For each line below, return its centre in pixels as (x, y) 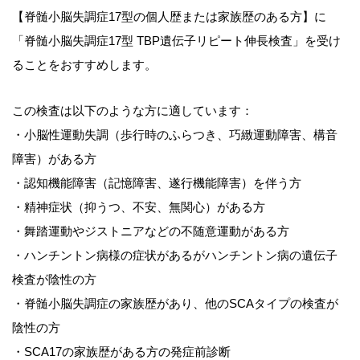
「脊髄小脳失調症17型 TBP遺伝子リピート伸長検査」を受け (176, 40)
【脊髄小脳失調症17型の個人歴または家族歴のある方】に (169, 16)
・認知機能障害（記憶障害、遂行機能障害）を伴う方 (157, 183)
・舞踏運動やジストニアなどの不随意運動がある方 (151, 231)
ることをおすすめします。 (84, 64)
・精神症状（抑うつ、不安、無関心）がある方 (139, 207)
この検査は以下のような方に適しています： (133, 111)
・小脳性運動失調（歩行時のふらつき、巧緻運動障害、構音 (175, 135)
